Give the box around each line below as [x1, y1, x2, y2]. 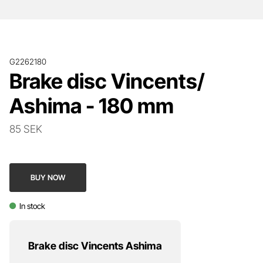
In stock [19, 201, 45, 211]
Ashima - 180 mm [9, 93, 174, 118]
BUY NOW [31, 173, 66, 182]
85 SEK [9, 122, 42, 135]
